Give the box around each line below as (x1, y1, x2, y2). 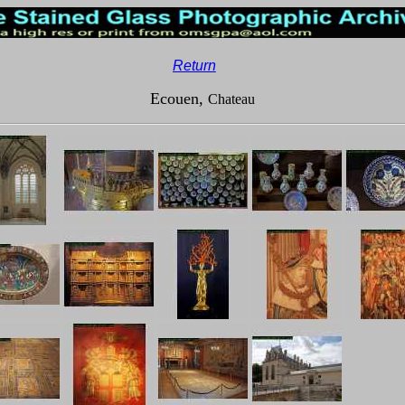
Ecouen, (150, 89, 208, 108)
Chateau (208, 91, 255, 107)
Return (173, 58, 216, 73)
